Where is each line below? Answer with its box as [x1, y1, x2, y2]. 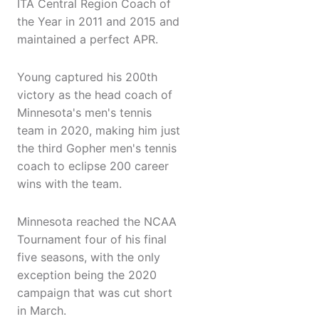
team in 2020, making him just [17, 123, 180, 138]
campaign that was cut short [17, 286, 172, 300]
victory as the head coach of [17, 88, 172, 103]
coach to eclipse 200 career [17, 159, 169, 174]
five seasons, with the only [17, 250, 160, 265]
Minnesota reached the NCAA [17, 214, 177, 229]
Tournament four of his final [17, 232, 167, 247]
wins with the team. [17, 177, 122, 192]
